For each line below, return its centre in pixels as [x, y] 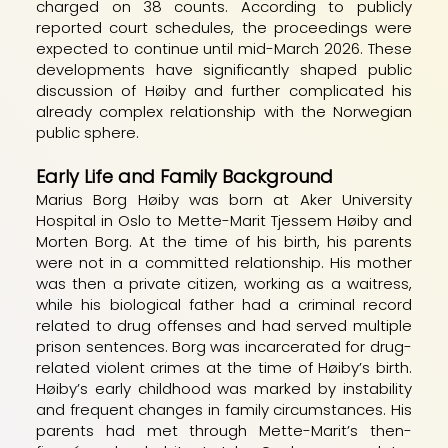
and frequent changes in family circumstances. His [224, 409]
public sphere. [88, 132]
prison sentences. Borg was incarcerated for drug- [224, 346]
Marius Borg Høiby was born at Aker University [224, 199]
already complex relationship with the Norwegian [224, 111]
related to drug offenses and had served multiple [224, 325]
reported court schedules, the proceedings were [224, 27]
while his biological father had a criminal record [224, 304]
